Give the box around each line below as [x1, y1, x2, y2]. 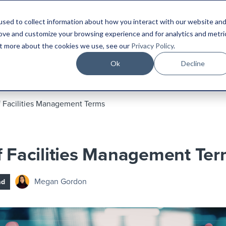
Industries [65, 19, 104, 31]
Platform [5, 19, 39, 31]
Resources [130, 19, 172, 31]
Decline [181, 59, 205, 68]
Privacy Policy [131, 41, 174, 50]
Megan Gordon [34, 177, 87, 187]
